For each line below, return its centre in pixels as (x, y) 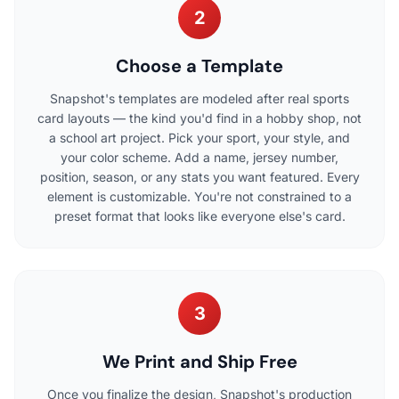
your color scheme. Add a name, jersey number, (199, 157)
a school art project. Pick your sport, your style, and (199, 137)
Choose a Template (199, 65)
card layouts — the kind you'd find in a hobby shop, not (199, 118)
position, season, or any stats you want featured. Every (199, 176)
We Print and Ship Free (199, 361)
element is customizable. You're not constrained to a (199, 196)
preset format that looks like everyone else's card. (199, 216)
